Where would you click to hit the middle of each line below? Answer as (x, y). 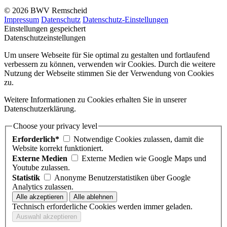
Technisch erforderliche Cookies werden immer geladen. (102, 207)
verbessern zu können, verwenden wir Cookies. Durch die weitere (110, 64)
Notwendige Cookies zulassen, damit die (139, 139)
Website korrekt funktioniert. (58, 148)
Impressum (22, 20)
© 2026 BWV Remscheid (46, 11)
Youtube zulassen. (41, 168)
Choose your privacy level (55, 126)
